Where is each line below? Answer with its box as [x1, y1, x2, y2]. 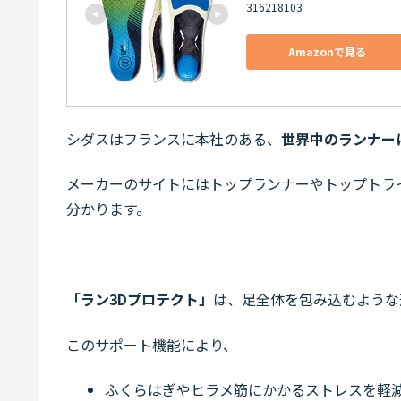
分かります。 [66, 198, 150, 220]
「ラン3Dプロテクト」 [66, 288, 213, 311]
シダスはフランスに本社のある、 [66, 127, 281, 149]
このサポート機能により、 [66, 333, 237, 355]
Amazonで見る [287, 44, 366, 60]
